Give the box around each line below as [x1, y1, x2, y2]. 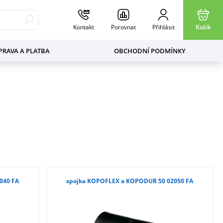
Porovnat [111, 23, 136, 31]
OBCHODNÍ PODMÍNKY [113, 46, 186, 55]
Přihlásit [152, 23, 175, 31]
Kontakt [73, 23, 94, 31]
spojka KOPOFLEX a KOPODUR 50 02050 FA [66, 177, 194, 185]
